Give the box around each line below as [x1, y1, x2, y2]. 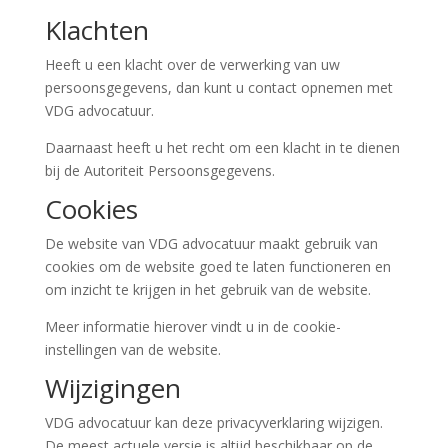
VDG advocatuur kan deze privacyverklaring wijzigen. [44, 413, 383, 432]
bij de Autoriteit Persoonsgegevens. [44, 161, 275, 180]
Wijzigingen [44, 370, 181, 406]
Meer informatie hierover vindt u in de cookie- [44, 317, 341, 336]
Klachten [44, 12, 149, 48]
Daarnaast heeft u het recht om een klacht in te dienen [44, 138, 400, 157]
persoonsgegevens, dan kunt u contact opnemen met [44, 78, 393, 97]
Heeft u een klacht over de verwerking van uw [44, 55, 340, 74]
